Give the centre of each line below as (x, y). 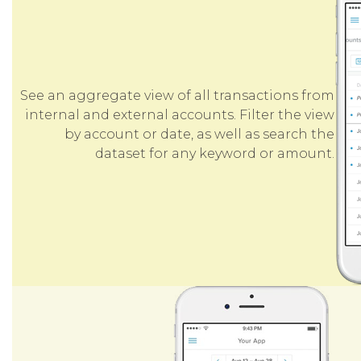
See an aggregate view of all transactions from (177, 95)
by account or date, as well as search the (199, 134)
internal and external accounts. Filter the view (180, 115)
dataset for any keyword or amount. (215, 154)
